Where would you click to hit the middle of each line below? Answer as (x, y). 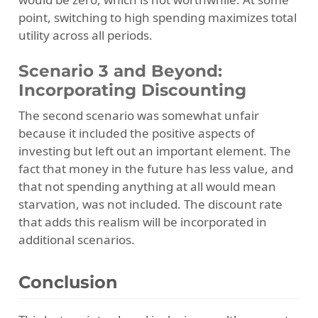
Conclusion (68, 282)
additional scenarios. (76, 239)
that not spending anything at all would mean (147, 186)
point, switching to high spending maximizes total (157, 17)
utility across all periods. (85, 35)
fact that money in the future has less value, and (155, 168)
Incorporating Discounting (132, 91)
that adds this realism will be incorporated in (142, 221)
